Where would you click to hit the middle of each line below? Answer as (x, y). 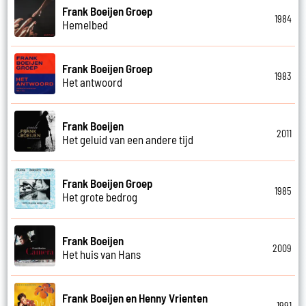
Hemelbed (85, 24)
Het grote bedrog (100, 196)
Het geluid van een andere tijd (128, 139)
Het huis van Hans (102, 254)
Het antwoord (93, 82)
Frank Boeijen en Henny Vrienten (135, 297)
